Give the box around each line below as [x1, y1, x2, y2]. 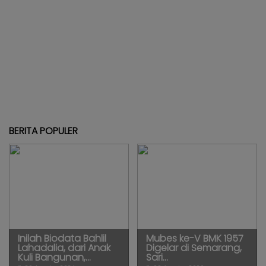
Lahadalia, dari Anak [18, 240, 110, 255]
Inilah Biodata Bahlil [18, 231, 106, 245]
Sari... [146, 250, 168, 264]
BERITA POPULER [9, 123, 78, 138]
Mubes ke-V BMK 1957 [146, 231, 243, 245]
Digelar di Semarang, [146, 240, 242, 255]
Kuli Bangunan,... [18, 250, 91, 264]
